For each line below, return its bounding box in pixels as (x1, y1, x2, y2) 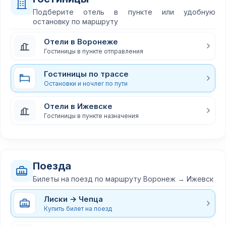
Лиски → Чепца (44, 194, 103, 204)
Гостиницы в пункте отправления (44, 47, 143, 55)
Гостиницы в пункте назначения (44, 111, 139, 120)
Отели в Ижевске (44, 101, 112, 111)
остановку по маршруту (33, 17, 118, 26)
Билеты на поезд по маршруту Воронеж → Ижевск (33, 175, 213, 183)
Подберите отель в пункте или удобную (33, 8, 215, 16)
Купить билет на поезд (44, 204, 112, 212)
